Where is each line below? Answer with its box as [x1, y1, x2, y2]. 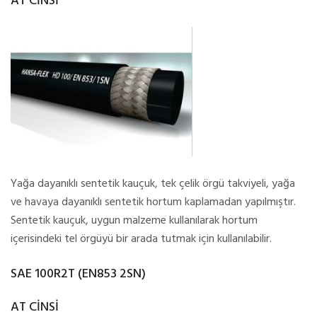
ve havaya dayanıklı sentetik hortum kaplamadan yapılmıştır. [11, 193, 296, 212]
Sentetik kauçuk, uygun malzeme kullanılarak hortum [11, 212, 258, 230]
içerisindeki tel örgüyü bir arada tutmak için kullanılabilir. [11, 230, 272, 248]
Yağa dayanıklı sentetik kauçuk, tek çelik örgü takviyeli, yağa [11, 175, 295, 193]
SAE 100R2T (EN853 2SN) [11, 264, 146, 284]
